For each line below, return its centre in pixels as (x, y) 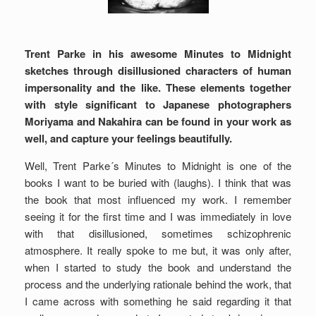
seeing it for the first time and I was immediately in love (158, 216)
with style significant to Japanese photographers (158, 104)
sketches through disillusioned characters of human (158, 71)
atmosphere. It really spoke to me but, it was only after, (158, 250)
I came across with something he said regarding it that (158, 301)
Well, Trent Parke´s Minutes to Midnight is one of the (158, 165)
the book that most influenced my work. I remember (158, 199)
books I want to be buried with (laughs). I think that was (158, 182)
